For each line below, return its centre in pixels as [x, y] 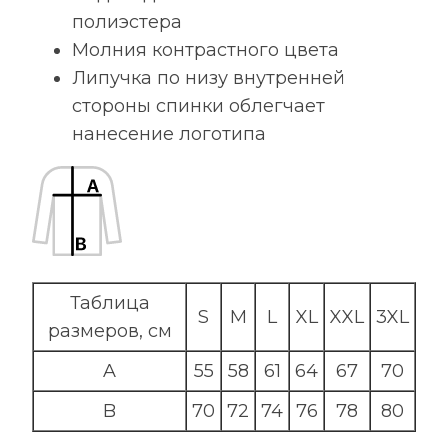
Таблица [109, 302]
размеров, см [109, 330]
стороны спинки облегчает [198, 105]
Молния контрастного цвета [205, 49]
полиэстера [127, 21]
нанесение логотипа [169, 133]
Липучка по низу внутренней [208, 77]
